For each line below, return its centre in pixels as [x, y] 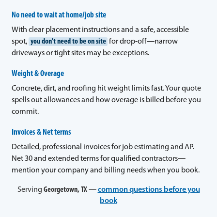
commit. [25, 112]
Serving [30, 190]
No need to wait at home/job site [59, 15]
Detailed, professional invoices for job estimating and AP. [103, 147]
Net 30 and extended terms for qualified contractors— [99, 159]
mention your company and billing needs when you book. [106, 170]
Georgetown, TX [65, 190]
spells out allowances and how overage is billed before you [106, 100]
